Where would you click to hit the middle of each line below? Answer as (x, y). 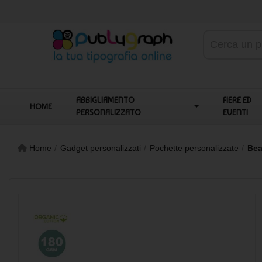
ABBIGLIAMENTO (105, 100)
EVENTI (236, 112)
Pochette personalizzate (194, 148)
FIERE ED (237, 100)
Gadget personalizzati (101, 148)
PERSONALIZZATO (108, 112)
